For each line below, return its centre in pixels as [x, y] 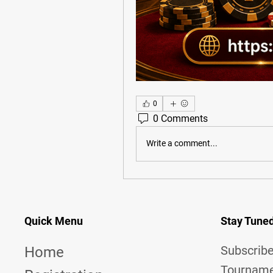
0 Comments [180, 118]
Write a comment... [182, 144]
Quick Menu [54, 221]
